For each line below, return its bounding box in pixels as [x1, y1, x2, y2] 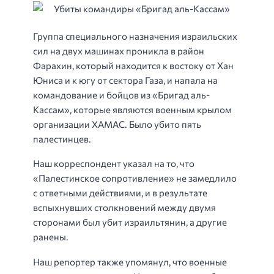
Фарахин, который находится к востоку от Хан [33, 59, 234, 71]
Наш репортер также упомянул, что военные [33, 256, 227, 267]
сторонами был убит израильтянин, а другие [33, 217, 227, 228]
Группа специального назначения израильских [33, 30, 237, 42]
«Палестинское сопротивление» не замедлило [33, 172, 237, 184]
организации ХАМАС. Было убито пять [33, 118, 201, 130]
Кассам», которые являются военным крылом [33, 103, 232, 115]
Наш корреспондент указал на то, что [33, 158, 194, 169]
